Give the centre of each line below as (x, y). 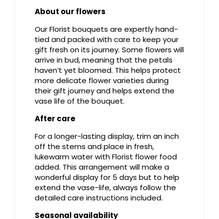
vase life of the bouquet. (80, 101)
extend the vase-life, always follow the (105, 188)
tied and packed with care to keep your (107, 40)
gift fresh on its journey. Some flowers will (109, 50)
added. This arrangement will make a (102, 167)
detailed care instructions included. (99, 198)
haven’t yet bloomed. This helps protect (108, 70)
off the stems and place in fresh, (94, 147)
